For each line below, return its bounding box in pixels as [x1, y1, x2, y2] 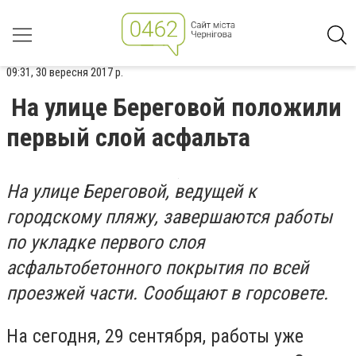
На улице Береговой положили [11, 92, 342, 122]
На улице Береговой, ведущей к [6, 180, 257, 203]
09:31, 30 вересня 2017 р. [6, 65, 123, 79]
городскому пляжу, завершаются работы [6, 206, 332, 228]
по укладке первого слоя [6, 231, 205, 253]
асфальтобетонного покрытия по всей [6, 257, 308, 279]
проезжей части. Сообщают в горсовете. [6, 282, 328, 304]
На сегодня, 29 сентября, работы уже [6, 324, 304, 347]
